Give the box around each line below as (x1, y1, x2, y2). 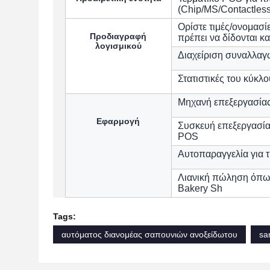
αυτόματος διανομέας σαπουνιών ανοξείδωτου (61, 230, 237, 239)
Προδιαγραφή (90, 31, 146, 41)
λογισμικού (95, 41, 142, 51)
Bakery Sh (178, 183, 222, 193)
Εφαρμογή (96, 116, 140, 126)
